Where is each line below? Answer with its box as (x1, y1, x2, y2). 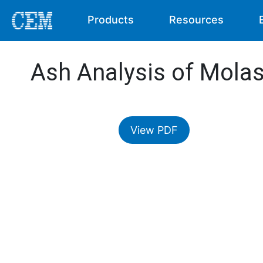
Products (87, 14, 134, 26)
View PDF (130, 124, 178, 136)
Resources (169, 14, 224, 26)
